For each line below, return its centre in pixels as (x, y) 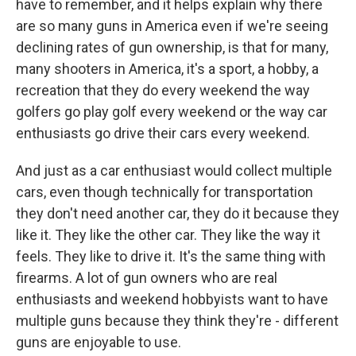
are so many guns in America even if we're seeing (172, 25)
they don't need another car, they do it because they (178, 213)
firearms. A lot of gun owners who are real (147, 277)
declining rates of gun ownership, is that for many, (172, 47)
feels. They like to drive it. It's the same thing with (171, 256)
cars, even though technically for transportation (164, 192)
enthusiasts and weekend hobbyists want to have (172, 299)
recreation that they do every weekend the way (163, 90)
